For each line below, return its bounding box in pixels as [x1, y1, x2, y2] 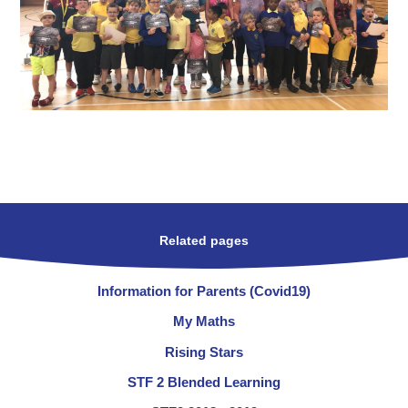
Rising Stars [165, 343, 243, 360]
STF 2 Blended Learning [127, 373, 280, 390]
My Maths [173, 313, 235, 330]
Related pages [159, 233, 249, 248]
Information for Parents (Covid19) [97, 283, 311, 300]
